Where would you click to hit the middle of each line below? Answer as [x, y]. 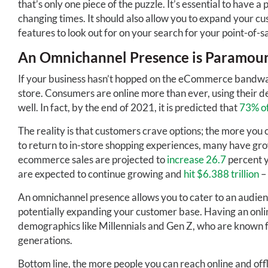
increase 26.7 [197, 159]
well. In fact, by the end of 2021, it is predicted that [128, 107]
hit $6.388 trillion [221, 173]
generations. [45, 240]
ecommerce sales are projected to [92, 159]
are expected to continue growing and [101, 173]
